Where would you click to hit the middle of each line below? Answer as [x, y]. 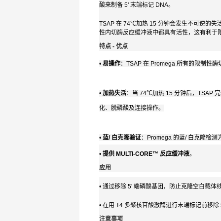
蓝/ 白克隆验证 [122, 138]
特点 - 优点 [114, 47]
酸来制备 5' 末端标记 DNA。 [137, 5]
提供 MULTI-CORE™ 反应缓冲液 [146, 154]
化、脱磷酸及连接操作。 [132, 108]
